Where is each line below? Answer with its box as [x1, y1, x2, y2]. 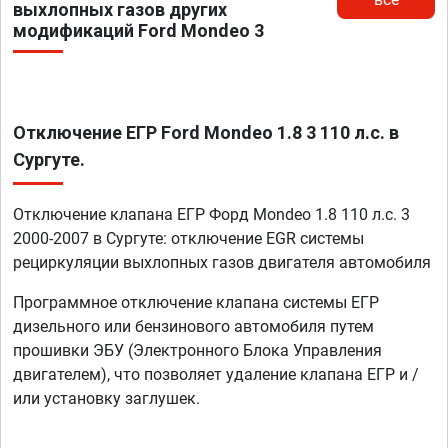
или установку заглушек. [13, 389, 200, 409]
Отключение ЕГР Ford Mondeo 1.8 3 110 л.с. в [13, 122, 399, 144]
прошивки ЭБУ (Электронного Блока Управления [13, 341, 382, 361]
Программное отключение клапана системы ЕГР [13, 293, 379, 313]
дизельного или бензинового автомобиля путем [13, 317, 374, 337]
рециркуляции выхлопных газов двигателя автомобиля [13, 253, 431, 273]
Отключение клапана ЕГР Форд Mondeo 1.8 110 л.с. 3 [13, 205, 410, 225]
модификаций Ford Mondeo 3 [13, 20, 264, 42]
